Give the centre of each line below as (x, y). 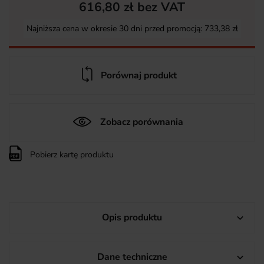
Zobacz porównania (141, 122)
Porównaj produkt (138, 76)
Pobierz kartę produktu (71, 155)
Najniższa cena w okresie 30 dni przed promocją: (115, 29)
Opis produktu (132, 218)
